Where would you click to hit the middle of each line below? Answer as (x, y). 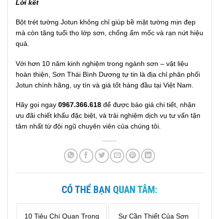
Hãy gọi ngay (37, 104)
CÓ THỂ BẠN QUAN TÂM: (109, 189)
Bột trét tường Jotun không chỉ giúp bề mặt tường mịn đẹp (106, 22)
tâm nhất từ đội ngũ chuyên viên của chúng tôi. (88, 126)
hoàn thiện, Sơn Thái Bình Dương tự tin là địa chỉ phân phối (108, 74)
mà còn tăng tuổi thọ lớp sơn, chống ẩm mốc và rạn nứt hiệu (109, 33)
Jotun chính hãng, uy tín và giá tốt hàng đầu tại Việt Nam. (105, 85)
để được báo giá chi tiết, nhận (148, 104)
